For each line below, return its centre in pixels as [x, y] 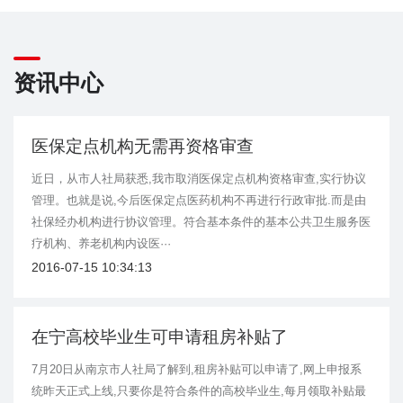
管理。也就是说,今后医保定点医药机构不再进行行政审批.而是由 [199, 201]
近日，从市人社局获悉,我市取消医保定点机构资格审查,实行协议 [199, 179]
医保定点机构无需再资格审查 [143, 147]
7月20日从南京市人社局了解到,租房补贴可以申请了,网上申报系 [197, 370]
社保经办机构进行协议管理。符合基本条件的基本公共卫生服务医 [201, 222]
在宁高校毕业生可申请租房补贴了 [160, 337]
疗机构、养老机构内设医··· [101, 244]
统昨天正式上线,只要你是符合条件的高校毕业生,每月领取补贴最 [199, 391]
